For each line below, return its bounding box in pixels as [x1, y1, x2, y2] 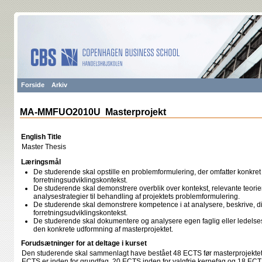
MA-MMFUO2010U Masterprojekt [20, 107, 166, 117]
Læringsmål [21, 158, 61, 166]
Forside [21, 81, 44, 88]
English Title [21, 133, 61, 141]
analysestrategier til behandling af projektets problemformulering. [33, 192, 240, 201]
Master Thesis [22, 143, 66, 151]
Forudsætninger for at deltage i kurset [21, 239, 147, 247]
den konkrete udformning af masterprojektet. [33, 225, 173, 233]
